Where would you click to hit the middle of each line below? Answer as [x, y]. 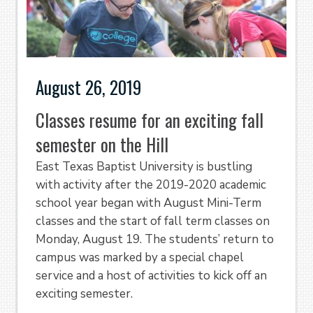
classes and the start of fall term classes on [153, 221]
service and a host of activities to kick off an [151, 276]
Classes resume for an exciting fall [150, 120]
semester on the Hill [102, 145]
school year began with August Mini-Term [148, 203]
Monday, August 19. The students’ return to [155, 240]
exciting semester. [84, 294]
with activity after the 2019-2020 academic [151, 185]
